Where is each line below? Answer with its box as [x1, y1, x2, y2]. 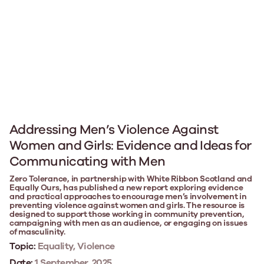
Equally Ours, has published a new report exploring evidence [9, 181, 243, 193]
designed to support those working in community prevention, [9, 208, 245, 220]
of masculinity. [9, 226, 65, 237]
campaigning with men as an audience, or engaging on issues [9, 217, 247, 229]
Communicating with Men [9, 152, 166, 170]
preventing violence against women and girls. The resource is [9, 199, 245, 211]
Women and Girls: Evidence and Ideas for [9, 136, 252, 154]
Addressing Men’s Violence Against [9, 120, 219, 138]
